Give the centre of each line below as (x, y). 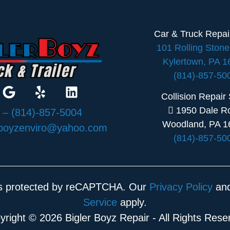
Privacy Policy (181, 187)
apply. (132, 202)
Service (100, 202)
